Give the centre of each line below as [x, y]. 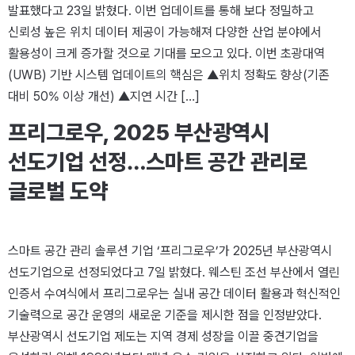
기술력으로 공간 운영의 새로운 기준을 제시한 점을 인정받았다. [165, 315]
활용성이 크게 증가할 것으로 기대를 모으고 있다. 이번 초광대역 [166, 53]
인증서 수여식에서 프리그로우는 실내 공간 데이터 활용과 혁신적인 [174, 294]
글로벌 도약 [58, 191]
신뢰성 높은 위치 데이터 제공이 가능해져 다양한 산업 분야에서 [165, 32]
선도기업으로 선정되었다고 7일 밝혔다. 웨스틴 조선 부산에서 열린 [174, 272]
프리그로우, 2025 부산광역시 [139, 132]
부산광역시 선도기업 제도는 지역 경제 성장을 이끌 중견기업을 [163, 336]
